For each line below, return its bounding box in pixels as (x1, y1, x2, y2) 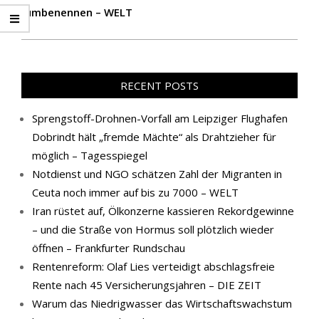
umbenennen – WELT (25, 5, 132, 19)
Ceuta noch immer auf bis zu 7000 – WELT (32, 185, 239, 199)
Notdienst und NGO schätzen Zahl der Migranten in (32, 167, 282, 181)
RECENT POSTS (120, 78, 199, 93)
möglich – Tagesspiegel (32, 148, 147, 162)
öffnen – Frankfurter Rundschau (32, 241, 185, 255)
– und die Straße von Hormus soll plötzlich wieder (32, 222, 274, 236)
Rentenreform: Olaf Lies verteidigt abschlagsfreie (32, 259, 275, 273)
